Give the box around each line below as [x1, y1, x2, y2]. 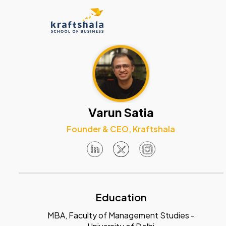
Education [95, 190, 146, 203]
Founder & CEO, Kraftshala [67, 123, 175, 134]
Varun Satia [88, 104, 154, 120]
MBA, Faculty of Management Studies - [47, 209, 195, 220]
